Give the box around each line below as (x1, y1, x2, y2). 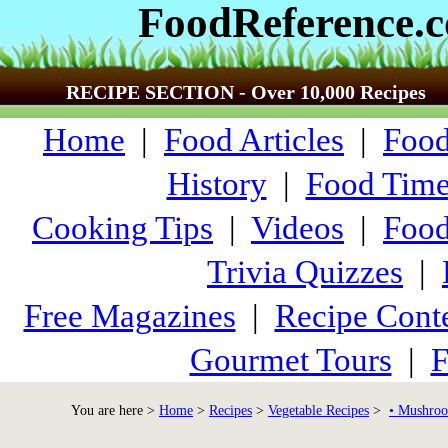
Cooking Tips (32, 210, 213, 246)
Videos (251, 210, 344, 246)
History (166, 166, 267, 202)
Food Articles (164, 122, 344, 158)
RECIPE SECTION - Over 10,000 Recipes (66, 81, 426, 103)
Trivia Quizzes (207, 254, 403, 290)
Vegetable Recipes (268, 403, 369, 418)
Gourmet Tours (189, 342, 392, 378)
